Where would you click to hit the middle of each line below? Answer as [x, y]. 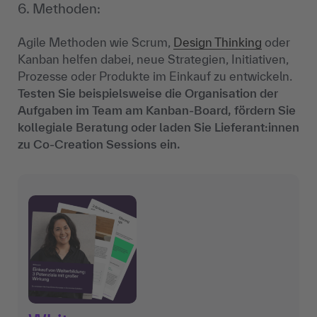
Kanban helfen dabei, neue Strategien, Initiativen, [153, 59]
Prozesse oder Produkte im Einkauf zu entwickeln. [155, 76]
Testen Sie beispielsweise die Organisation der [148, 93]
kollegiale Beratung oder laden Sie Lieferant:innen [158, 127]
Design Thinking [218, 42]
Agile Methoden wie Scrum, [96, 42]
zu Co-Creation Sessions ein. [99, 144]
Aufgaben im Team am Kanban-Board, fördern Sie [157, 110]
